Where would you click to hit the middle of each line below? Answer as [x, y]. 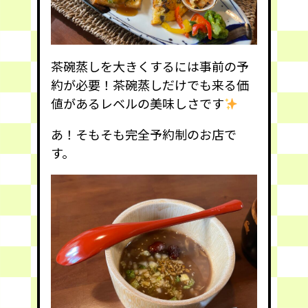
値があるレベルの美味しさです [137, 103]
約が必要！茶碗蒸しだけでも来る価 [150, 84]
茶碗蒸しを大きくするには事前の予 [150, 66]
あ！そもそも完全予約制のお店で [144, 134]
